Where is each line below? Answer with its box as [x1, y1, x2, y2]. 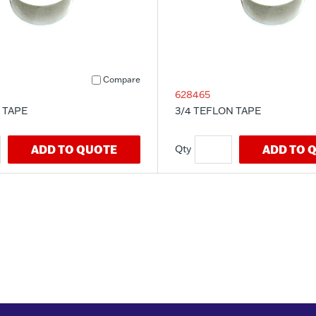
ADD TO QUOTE [30, 141, 117, 157]
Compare [103, 74, 140, 85]
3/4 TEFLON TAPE [175, 104, 261, 117]
